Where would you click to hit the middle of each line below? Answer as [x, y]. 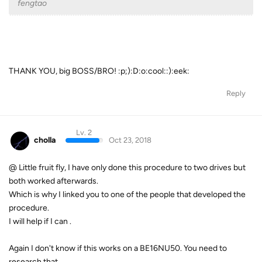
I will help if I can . [40, 221]
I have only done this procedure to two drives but [157, 167]
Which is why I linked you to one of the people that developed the [127, 194]
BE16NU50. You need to [183, 248]
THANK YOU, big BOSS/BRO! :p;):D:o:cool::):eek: [99, 71]
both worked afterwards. [54, 181]
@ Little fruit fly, [37, 167]
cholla [45, 140]
